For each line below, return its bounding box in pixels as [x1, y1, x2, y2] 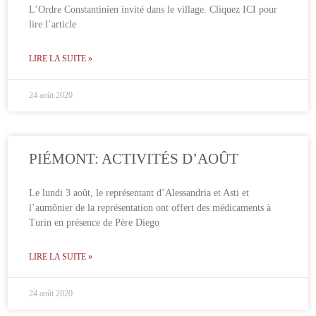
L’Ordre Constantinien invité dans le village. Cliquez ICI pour [29, 4, 278, 15]
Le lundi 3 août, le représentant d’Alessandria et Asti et [29, 187, 250, 198]
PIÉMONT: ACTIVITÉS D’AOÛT [29, 150, 239, 167]
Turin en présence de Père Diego [29, 217, 160, 228]
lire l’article [29, 18, 77, 30]
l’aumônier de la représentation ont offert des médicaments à [29, 202, 272, 213]
